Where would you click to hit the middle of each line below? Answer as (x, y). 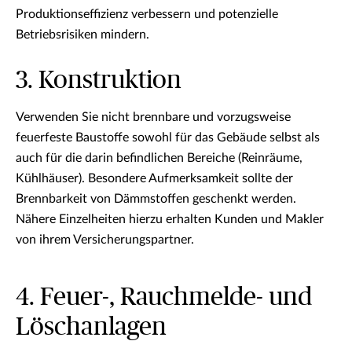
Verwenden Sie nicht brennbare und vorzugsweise (153, 117)
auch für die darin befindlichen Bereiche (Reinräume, (159, 158)
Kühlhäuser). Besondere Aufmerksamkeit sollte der (154, 178)
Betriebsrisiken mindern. (82, 35)
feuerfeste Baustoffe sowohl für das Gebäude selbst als (168, 137)
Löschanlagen (91, 327)
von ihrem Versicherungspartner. (105, 240)
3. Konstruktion (99, 80)
